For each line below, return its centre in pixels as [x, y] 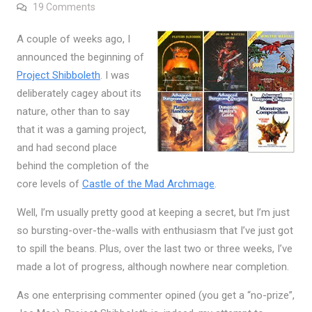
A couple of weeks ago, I [73, 39]
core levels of [49, 184]
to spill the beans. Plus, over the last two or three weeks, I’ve [154, 249]
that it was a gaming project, [81, 130]
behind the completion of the [83, 166]
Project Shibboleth [58, 76]
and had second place [67, 148]
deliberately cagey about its [79, 94]
